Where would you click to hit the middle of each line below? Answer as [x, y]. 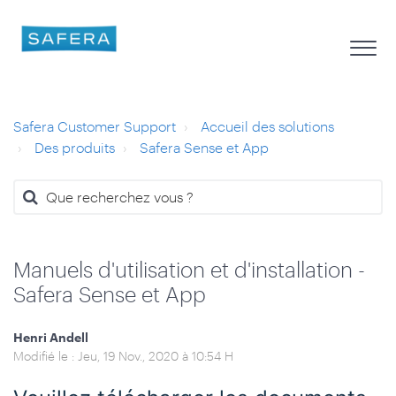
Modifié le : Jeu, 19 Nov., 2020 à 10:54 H [123, 356]
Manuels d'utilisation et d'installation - [189, 269]
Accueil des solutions [267, 126]
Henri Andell [51, 337]
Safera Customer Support [95, 126]
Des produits [75, 147]
